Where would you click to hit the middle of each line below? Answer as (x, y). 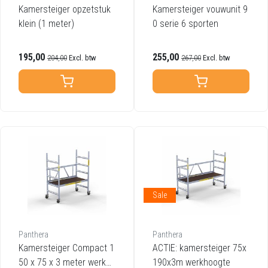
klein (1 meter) (46, 24)
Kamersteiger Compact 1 (66, 248)
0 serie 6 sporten (185, 24)
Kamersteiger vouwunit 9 (200, 10)
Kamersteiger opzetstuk (65, 10)
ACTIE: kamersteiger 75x (200, 248)
